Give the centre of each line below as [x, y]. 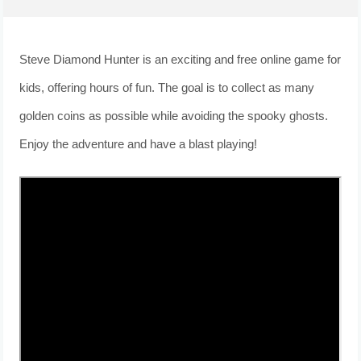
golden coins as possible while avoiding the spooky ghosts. [174, 116]
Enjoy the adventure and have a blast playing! [139, 144]
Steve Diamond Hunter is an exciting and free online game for [180, 60]
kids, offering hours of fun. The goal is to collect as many [167, 88]
